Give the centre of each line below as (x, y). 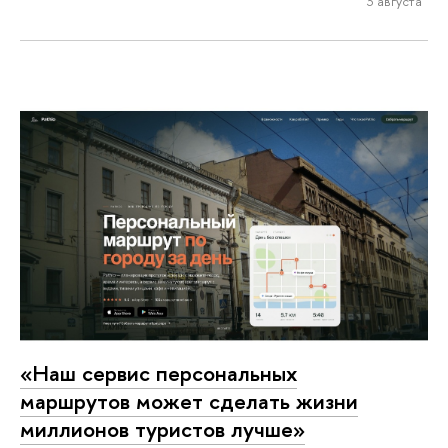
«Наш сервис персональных (158, 373)
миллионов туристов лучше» (162, 429)
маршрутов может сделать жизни (189, 401)
